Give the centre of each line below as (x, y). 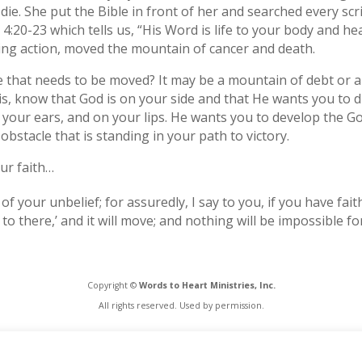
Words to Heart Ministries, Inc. (207, 286)
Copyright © (113, 286)
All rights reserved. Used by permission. (181, 306)
